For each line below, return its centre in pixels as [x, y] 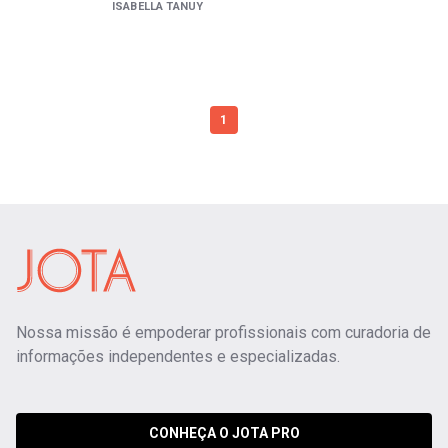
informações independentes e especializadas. [178, 356]
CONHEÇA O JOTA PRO [224, 433]
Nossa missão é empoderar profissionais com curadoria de [223, 332]
